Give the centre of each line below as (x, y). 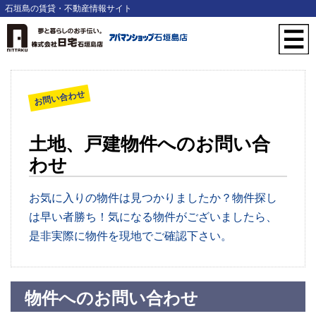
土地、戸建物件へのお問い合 (150, 144)
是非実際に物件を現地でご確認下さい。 (130, 236)
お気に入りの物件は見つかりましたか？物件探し (153, 198)
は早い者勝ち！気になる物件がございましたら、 (153, 217)
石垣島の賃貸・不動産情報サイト (69, 8)
